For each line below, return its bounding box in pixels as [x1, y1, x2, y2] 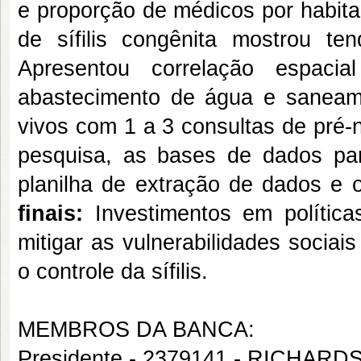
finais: [18, 201, 95, 226]
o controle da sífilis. [18, 259, 208, 284]
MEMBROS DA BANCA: [18, 317, 255, 342]
